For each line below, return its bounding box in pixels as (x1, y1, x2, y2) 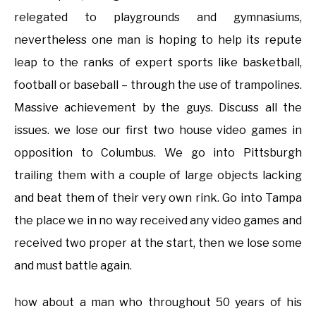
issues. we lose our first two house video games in (14, 123, 302, 138)
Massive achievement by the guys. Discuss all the (14, 101, 302, 115)
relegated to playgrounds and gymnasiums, (14, 11, 302, 25)
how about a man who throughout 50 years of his (14, 296, 302, 310)
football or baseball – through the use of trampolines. (14, 78, 302, 92)
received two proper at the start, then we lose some (14, 236, 302, 250)
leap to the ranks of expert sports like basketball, (14, 56, 302, 70)
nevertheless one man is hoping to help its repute (14, 33, 302, 47)
